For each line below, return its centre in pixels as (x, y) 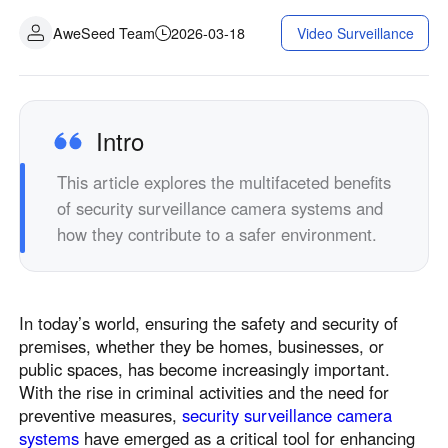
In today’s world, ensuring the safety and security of (209, 323)
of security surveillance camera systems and (220, 207)
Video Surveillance (355, 33)
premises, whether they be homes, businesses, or (202, 346)
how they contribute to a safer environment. (217, 233)
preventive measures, (101, 415)
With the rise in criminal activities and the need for (204, 392)
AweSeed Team (103, 32)
